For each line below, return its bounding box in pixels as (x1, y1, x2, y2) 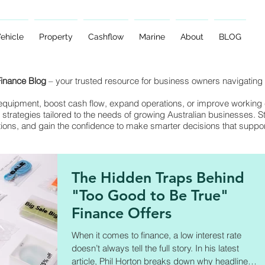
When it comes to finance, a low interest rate (72, 230, 241, 241)
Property (39, 32, 73, 41)
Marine (139, 32, 165, 41)
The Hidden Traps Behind (72, 169, 244, 186)
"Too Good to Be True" (72, 186, 228, 204)
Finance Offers (72, 204, 172, 222)
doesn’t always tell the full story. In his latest (72, 243, 195, 254)
